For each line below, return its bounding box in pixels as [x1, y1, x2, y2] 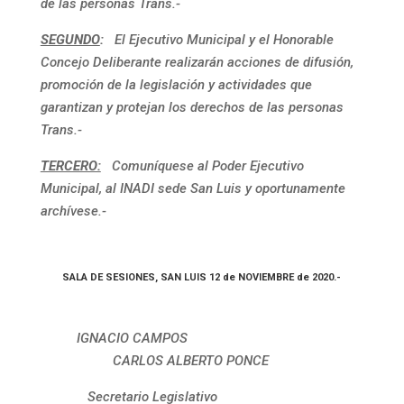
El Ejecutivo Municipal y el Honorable [114, 32, 334, 48]
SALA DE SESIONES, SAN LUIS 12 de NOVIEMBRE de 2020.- [62, 271, 342, 283]
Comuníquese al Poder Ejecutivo [104, 158, 304, 174]
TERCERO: [40, 158, 101, 174]
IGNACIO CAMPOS [40, 330, 357, 346]
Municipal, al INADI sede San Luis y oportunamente [40, 180, 345, 197]
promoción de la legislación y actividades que [40, 77, 312, 93]
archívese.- [40, 203, 106, 219]
